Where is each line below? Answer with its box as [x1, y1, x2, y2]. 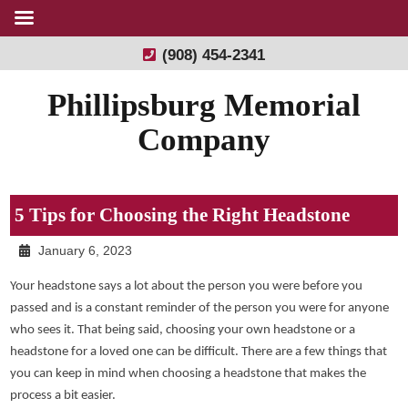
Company [138, 122, 270, 158]
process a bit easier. [10, 389, 117, 403]
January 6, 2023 [35, 244, 133, 259]
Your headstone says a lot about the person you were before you [10, 280, 363, 294]
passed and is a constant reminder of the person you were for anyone [10, 301, 390, 316]
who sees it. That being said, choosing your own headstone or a [10, 323, 356, 338]
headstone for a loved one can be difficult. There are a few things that [10, 345, 388, 360]
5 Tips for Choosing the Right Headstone [15, 204, 351, 227]
